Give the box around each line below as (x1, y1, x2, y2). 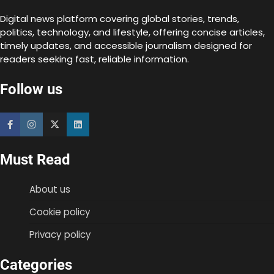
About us (29, 183, 70, 196)
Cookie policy (29, 206, 91, 219)
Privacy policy (29, 228, 91, 242)
